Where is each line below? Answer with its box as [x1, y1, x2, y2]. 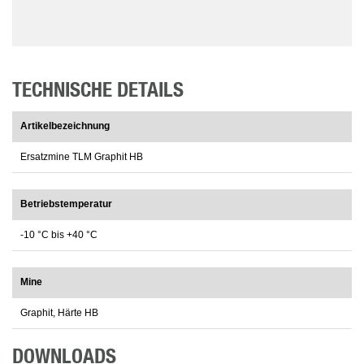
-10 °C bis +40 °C [20, 229, 97, 241]
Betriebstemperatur [20, 198, 112, 210]
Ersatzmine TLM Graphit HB [20, 151, 143, 163]
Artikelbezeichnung [20, 120, 110, 132]
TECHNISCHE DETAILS [12, 80, 184, 102]
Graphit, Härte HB [20, 307, 98, 319]
